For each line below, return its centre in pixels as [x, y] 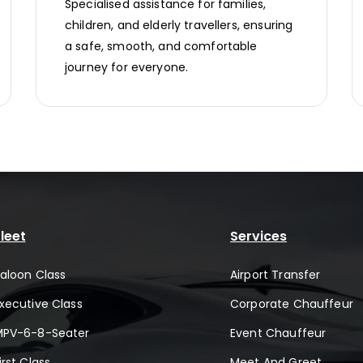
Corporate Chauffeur [292, 304]
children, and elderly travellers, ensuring [179, 26]
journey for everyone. [127, 68]
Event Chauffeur [278, 333]
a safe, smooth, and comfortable [161, 47]
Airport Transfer [275, 275]
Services [258, 237]
